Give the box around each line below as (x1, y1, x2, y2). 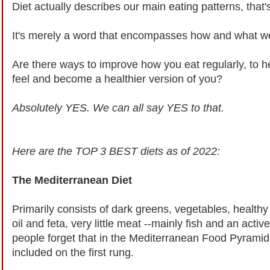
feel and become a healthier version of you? (12, 72, 222, 85)
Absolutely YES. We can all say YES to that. (12, 101, 224, 114)
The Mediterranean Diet (12, 174, 132, 186)
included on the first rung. (12, 246, 134, 259)
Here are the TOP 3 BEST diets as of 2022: (12, 145, 220, 157)
